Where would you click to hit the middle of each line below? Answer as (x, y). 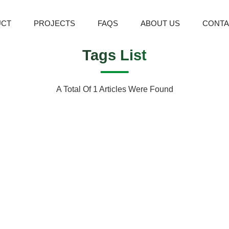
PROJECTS (54, 23)
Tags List (114, 55)
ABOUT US (160, 23)
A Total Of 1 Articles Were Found (114, 89)
